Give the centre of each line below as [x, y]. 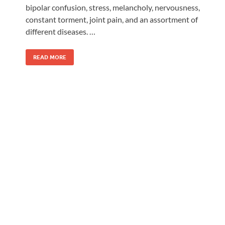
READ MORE [50, 57]
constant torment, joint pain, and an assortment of [112, 19]
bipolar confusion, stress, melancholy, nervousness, [113, 7]
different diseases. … [61, 31]
